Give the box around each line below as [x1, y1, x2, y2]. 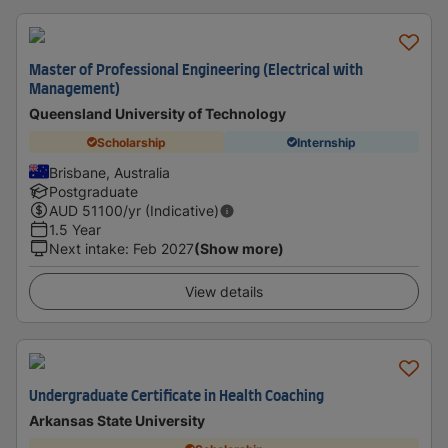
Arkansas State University [29, 412, 205, 429]
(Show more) [194, 240, 284, 257]
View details [185, 283, 263, 300]
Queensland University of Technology [29, 105, 286, 122]
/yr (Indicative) [123, 202, 219, 219]
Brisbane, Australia [49, 164, 170, 181]
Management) [29, 83, 120, 97]
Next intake [49, 240, 125, 257]
